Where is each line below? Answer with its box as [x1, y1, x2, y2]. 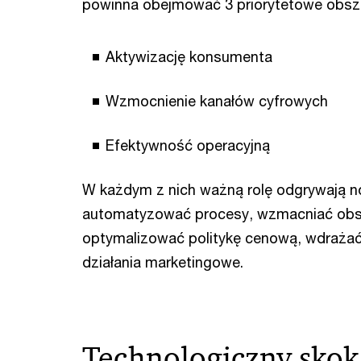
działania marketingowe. [82, 253, 243, 271]
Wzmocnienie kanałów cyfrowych [106, 92, 328, 110]
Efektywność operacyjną [106, 136, 270, 154]
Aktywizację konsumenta [106, 48, 272, 65]
